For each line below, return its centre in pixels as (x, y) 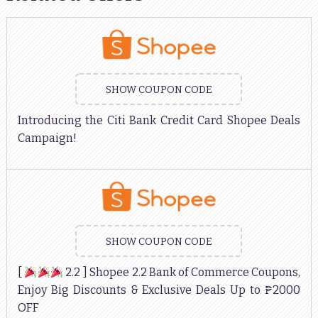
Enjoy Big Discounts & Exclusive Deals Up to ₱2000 (159, 290)
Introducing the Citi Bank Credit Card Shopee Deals (159, 121)
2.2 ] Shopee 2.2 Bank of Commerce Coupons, (182, 273)
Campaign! (47, 138)
